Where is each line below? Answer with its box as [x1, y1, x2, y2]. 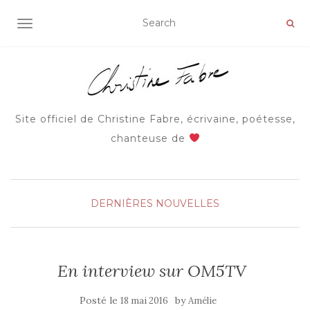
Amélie [188, 295, 217, 307]
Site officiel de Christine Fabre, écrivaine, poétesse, [15, 113, 295, 125]
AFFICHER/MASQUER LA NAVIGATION [24, 19, 217, 31]
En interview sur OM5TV [57, 260, 246, 282]
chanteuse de [110, 132, 189, 145]
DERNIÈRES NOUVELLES [91, 197, 219, 210]
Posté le [80, 294, 120, 307]
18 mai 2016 [120, 295, 168, 307]
